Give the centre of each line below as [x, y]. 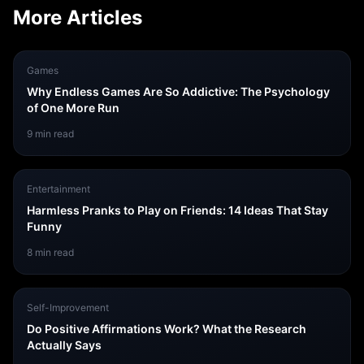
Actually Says [64, 345]
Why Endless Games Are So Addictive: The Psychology [178, 91]
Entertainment [58, 189]
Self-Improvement [68, 308]
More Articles [78, 17]
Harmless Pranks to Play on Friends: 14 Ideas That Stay [178, 210]
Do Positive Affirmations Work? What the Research [167, 329]
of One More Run [73, 108]
